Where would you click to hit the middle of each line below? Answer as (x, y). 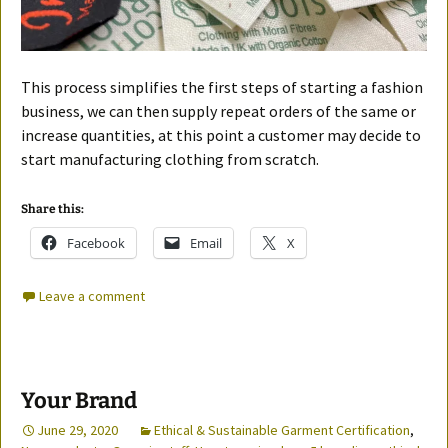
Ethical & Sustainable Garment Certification (282, 429)
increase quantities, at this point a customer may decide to (221, 134)
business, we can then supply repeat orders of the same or (218, 110)
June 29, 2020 (77, 429)
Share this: (52, 208)
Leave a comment (92, 295)
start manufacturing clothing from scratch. (170, 158)
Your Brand (79, 400)
